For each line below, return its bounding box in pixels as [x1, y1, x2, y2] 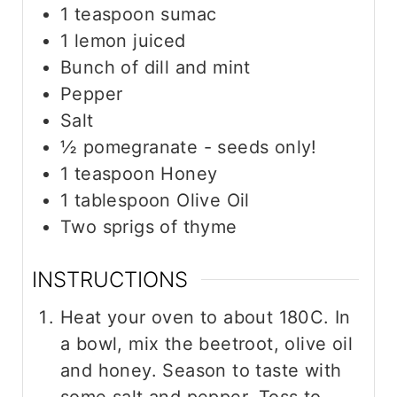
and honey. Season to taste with [59, 359, 342, 381]
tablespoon [74, 189, 171, 211]
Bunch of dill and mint [59, 56, 251, 78]
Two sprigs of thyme [59, 215, 237, 237]
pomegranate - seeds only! [82, 136, 317, 158]
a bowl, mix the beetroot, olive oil [59, 332, 353, 354]
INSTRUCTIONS [31, 266, 188, 292]
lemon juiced [74, 29, 186, 51]
